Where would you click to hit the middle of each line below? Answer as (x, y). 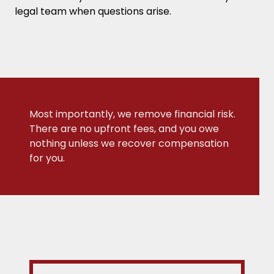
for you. (47, 158)
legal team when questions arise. (93, 11)
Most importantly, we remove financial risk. (132, 114)
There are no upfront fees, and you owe (124, 128)
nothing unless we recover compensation (129, 143)
